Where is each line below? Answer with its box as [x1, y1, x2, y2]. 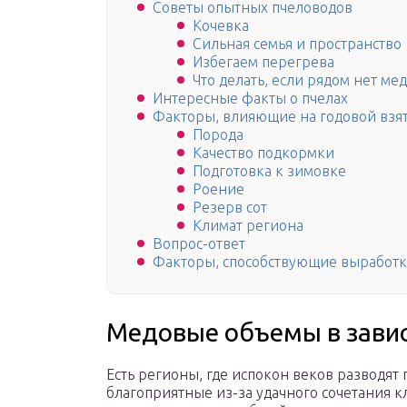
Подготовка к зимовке [193, 163, 346, 180]
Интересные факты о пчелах [153, 90, 348, 107]
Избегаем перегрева [193, 54, 334, 71]
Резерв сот [193, 199, 267, 216]
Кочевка [193, 17, 249, 35]
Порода [193, 126, 243, 144]
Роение [193, 181, 244, 198]
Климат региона [193, 217, 303, 234]
